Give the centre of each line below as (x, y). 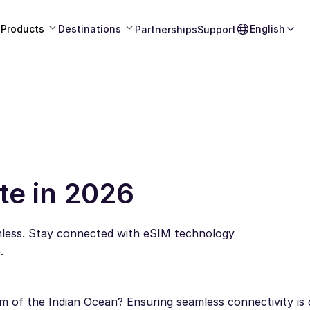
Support (216, 29)
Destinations (89, 29)
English (267, 29)
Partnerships (166, 29)
